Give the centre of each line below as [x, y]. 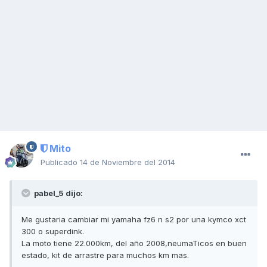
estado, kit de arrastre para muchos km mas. [105, 255]
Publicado [60, 162]
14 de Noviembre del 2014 [128, 162]
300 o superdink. [53, 232]
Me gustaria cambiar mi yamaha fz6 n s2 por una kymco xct [134, 220]
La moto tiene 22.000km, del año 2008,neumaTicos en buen [134, 243]
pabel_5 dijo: [58, 193]
